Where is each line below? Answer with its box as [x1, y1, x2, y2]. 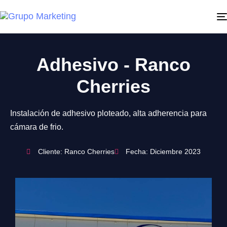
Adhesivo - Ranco [36, 54, 191, 75]
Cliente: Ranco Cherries [37, 147, 115, 156]
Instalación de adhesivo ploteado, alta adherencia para [10, 109, 207, 118]
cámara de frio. [10, 123, 63, 131]
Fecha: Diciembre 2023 [126, 147, 201, 156]
